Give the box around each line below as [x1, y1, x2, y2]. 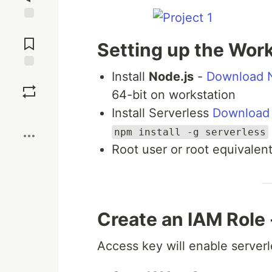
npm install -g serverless [114, 126, 266, 138]
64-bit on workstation [112, 87, 236, 102]
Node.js [149, 69, 194, 84]
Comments [8, 33, 50, 44]
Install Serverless [112, 106, 212, 120]
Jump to [13, 23, 46, 34]
